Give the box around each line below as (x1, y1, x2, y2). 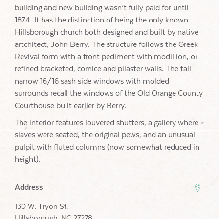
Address (15, 182, 43, 192)
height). (15, 155, 41, 164)
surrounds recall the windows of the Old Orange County (15, 89, 203, 98)
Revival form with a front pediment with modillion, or (15, 52, 197, 61)
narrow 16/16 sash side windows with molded (15, 77, 169, 86)
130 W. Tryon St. (15, 202, 68, 211)
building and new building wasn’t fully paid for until (15, 3, 189, 12)
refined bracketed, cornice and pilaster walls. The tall (15, 65, 191, 73)
